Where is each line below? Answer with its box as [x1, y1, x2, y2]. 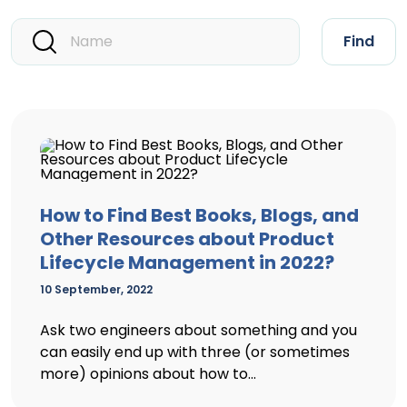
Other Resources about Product [40, 226, 334, 252]
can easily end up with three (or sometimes [40, 342, 350, 362]
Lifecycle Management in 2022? [40, 250, 334, 275]
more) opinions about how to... [40, 363, 256, 384]
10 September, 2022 [40, 282, 153, 297]
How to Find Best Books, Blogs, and [40, 203, 359, 228]
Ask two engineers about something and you [40, 320, 357, 341]
